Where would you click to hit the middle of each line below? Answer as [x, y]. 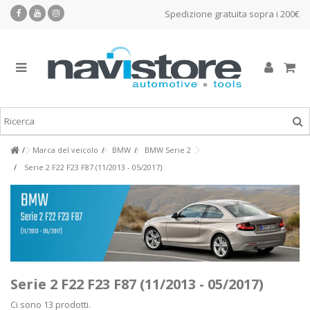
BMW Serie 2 [168, 150]
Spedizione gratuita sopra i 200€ [232, 14]
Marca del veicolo [65, 150]
